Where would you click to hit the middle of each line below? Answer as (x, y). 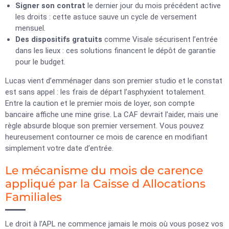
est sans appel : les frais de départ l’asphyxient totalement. (105, 92)
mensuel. (30, 28)
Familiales (33, 197)
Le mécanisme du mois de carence (104, 170)
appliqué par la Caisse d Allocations (105, 184)
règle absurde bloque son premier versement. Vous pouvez (105, 126)
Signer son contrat (50, 6)
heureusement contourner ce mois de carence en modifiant (106, 137)
